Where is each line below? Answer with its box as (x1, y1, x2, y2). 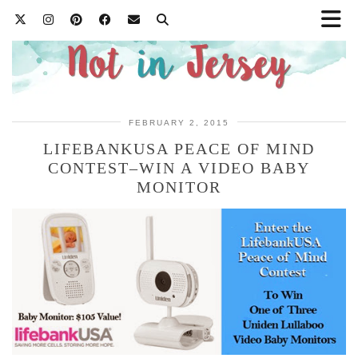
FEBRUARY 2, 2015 (129, 117, 229, 127)
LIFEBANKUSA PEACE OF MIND (43, 139, 315, 157)
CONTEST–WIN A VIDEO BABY (48, 158, 310, 177)
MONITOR (137, 177, 221, 196)
